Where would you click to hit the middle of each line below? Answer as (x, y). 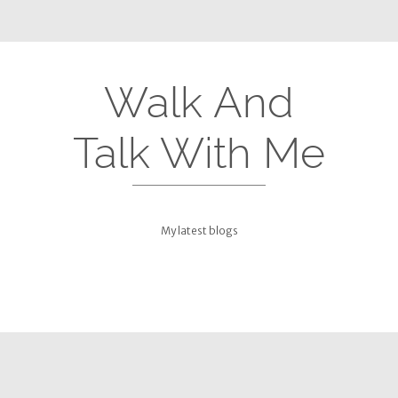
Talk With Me (199, 153)
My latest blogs (199, 231)
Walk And (199, 103)
